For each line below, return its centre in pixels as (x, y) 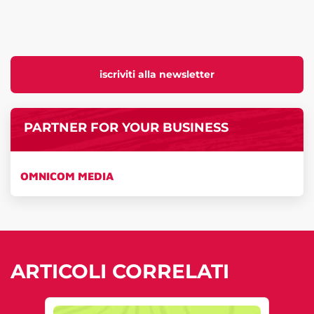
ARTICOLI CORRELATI (120, 272)
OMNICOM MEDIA (67, 176)
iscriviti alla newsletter (157, 75)
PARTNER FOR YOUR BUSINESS (126, 127)
